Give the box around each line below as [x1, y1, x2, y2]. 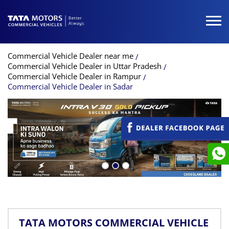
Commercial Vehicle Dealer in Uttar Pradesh [8, 60, 162, 71]
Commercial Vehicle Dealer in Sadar [8, 81, 133, 91]
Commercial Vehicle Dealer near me [8, 51, 133, 61]
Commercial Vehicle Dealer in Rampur [8, 71, 141, 81]
